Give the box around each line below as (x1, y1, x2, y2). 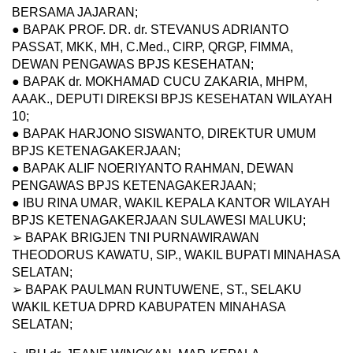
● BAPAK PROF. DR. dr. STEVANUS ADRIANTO (12, 23, 288, 37)
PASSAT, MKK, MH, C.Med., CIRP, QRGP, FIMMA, (12, 40, 293, 54)
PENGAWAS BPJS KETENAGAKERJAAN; (12, 179, 256, 193)
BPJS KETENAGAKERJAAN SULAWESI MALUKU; (12, 214, 306, 228)
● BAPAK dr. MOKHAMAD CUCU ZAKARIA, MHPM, (12, 75, 307, 89)
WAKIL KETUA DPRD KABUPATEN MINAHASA (12, 300, 285, 314)
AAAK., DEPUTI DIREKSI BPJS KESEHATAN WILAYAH (12, 92, 333, 106)
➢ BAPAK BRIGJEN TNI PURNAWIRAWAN (12, 231, 259, 245)
